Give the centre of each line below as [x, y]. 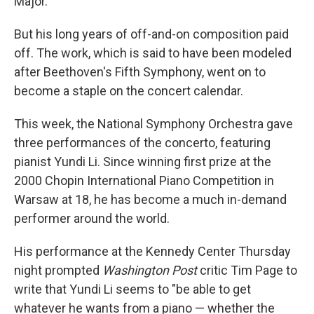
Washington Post [150, 270]
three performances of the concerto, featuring [142, 143]
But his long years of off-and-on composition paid [151, 34]
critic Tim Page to [247, 270]
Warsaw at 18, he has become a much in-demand [150, 199]
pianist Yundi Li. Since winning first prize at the [143, 162]
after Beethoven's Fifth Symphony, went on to [140, 72]
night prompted [58, 270]
